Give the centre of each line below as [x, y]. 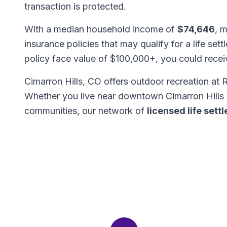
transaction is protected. [75, 6]
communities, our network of [86, 111]
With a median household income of [101, 29]
